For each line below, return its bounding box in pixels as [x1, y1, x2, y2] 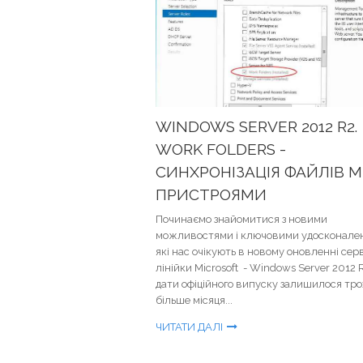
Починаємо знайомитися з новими [156, 213, 327, 225]
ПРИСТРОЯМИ [156, 186, 267, 203]
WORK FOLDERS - [156, 140, 286, 158]
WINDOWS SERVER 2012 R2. [156, 117, 357, 135]
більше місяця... [156, 294, 233, 306]
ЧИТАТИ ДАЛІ [156, 321, 223, 333]
